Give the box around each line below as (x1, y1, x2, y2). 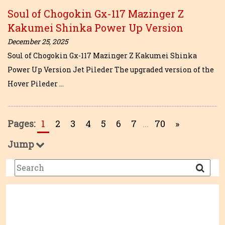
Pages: (8, 118, 35, 130)
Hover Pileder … (8, 79, 64, 88)
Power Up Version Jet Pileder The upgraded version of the (8, 65, 214, 74)
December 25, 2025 (8, 37, 68, 46)
